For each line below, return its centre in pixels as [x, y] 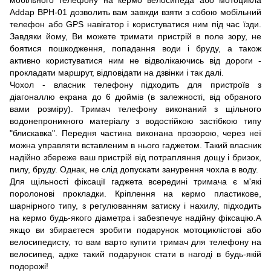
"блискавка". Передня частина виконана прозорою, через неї [135, 133]
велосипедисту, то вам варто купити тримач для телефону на [135, 242]
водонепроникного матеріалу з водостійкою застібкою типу [135, 121]
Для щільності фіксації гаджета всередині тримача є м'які [135, 182]
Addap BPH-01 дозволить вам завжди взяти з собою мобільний [135, 12]
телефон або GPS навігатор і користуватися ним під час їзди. [135, 24]
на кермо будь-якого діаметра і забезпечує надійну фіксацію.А [135, 218]
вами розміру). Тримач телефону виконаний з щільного [135, 109]
